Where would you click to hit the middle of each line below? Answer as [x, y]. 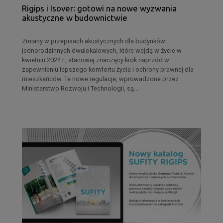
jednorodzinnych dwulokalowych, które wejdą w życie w [102, 50]
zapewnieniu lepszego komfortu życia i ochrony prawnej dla [108, 69]
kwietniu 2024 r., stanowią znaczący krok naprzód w [96, 60]
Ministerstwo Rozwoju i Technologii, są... [80, 88]
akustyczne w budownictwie [75, 17]
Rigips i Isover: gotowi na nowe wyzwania [99, 8]
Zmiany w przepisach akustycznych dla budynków [94, 41]
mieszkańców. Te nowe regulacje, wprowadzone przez [100, 79]
